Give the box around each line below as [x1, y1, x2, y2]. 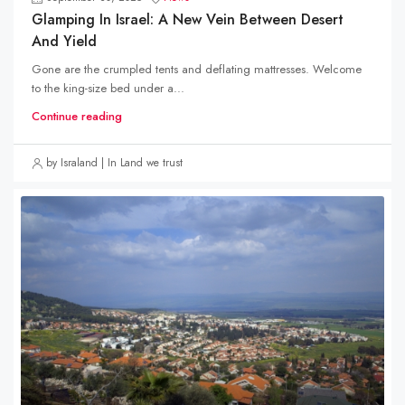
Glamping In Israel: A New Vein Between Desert [32, 9, 344, 30]
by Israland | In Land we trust [46, 155, 183, 171]
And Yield [32, 31, 97, 52]
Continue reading [32, 108, 122, 125]
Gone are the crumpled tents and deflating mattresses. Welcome [32, 61, 362, 78]
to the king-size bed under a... [32, 80, 184, 97]
